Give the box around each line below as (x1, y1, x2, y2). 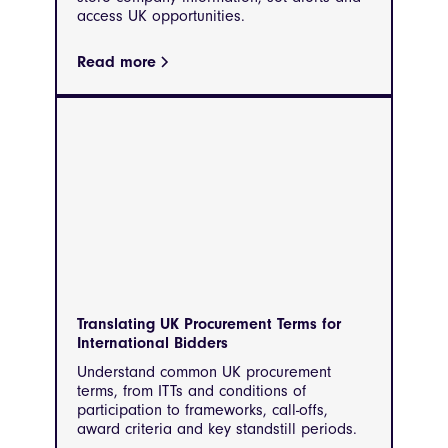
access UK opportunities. (77, 6, 245, 25)
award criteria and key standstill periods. (77, 420, 357, 439)
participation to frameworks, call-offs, (77, 401, 328, 420)
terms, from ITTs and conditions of (77, 382, 306, 401)
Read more (77, 52, 156, 71)
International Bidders (77, 334, 228, 353)
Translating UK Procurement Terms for (77, 315, 341, 334)
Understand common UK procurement (77, 363, 331, 382)
